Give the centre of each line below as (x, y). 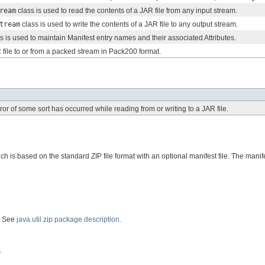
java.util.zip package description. (69, 219)
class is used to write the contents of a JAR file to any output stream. (129, 25)
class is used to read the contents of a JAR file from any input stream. (127, 11)
